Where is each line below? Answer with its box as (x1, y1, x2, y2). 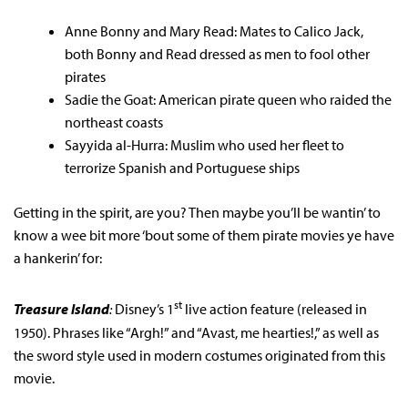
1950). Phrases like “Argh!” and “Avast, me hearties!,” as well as (14, 322, 379, 342)
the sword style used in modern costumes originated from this (14, 345, 385, 364)
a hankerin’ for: (14, 249, 102, 268)
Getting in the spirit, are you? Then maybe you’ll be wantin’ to (14, 203, 381, 222)
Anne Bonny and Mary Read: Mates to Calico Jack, (65, 22, 363, 41)
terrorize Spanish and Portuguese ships (65, 158, 300, 178)
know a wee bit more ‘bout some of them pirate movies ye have (14, 226, 394, 245)
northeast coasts (65, 113, 163, 132)
